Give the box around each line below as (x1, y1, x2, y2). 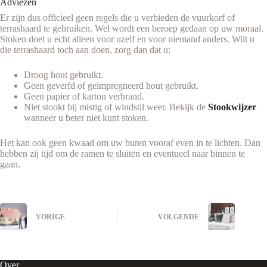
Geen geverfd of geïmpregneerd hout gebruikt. (24, 80, 198, 91)
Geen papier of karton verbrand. (24, 91, 144, 101)
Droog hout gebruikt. (24, 69, 103, 80)
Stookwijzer (208, 101, 256, 112)
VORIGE (36, 213, 65, 222)
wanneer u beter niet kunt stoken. (24, 112, 148, 123)
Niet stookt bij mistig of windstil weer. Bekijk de (24, 101, 208, 112)
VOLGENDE (158, 213, 200, 222)
